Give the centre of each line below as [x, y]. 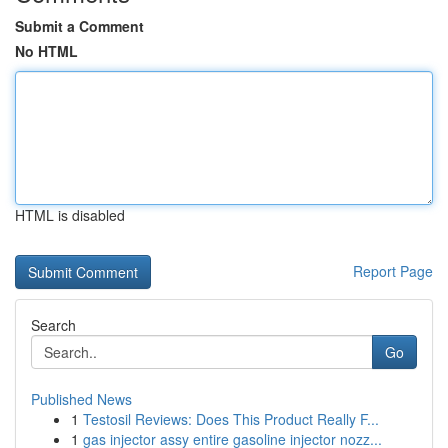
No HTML [46, 51]
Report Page [393, 271]
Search [53, 325]
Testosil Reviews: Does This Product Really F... [231, 419]
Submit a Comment [79, 26]
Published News [81, 399]
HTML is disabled [70, 215]
